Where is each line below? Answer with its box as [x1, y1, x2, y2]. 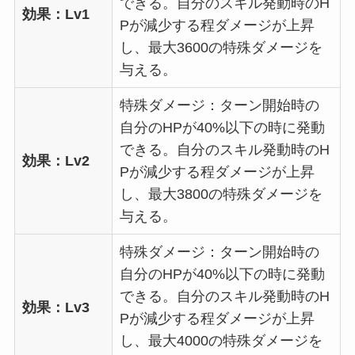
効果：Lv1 [21, 6, 90, 22]
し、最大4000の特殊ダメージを [119, 332, 323, 349]
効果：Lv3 [21, 299, 90, 315]
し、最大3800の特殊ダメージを [119, 185, 323, 202]
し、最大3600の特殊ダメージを [119, 39, 323, 55]
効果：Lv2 [21, 152, 90, 169]
